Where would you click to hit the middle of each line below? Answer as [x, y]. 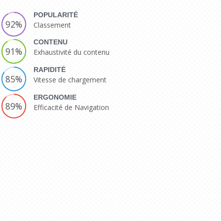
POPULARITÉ [56, 15]
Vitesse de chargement [70, 79]
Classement [53, 25]
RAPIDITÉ [50, 69]
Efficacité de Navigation [72, 107]
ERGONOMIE [55, 97]
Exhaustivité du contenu [72, 52]
